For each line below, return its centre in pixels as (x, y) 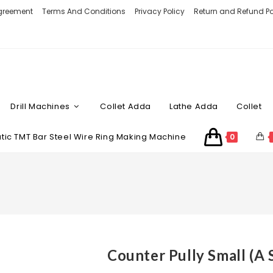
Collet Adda (126, 106)
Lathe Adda (194, 106)
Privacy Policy (160, 11)
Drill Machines (40, 106)
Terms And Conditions (84, 11)
